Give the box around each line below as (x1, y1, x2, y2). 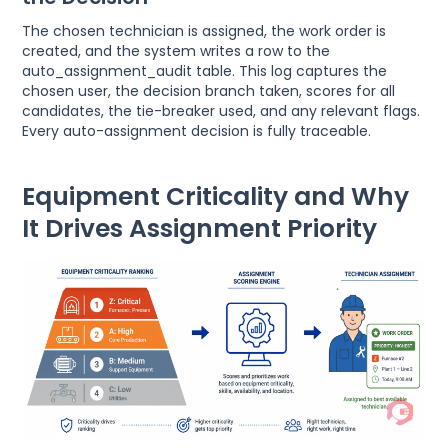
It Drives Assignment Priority (22, 211, 378, 247)
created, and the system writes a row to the (22, 41, 331, 62)
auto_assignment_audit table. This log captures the (22, 61, 388, 82)
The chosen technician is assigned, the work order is (22, 21, 387, 42)
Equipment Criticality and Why (22, 179, 410, 215)
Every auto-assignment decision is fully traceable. (22, 121, 372, 142)
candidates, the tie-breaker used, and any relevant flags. (22, 101, 421, 122)
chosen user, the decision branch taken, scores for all (22, 81, 396, 102)
